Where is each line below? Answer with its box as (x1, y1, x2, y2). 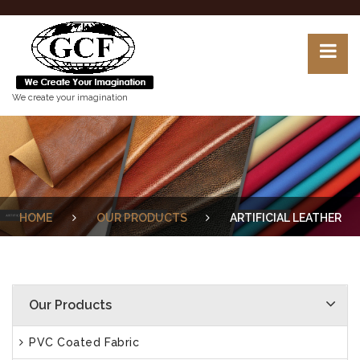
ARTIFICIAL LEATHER (229, 211, 342, 224)
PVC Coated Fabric (25, 336, 140, 349)
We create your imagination (12, 92, 128, 103)
